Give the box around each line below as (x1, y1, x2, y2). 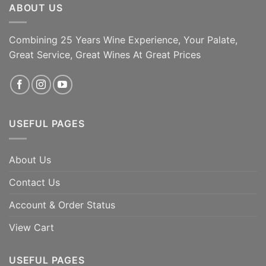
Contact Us (9, 176, 60, 188)
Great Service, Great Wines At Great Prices (9, 49, 201, 61)
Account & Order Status (9, 198, 115, 211)
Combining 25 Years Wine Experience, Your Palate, (9, 34, 237, 46)
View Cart (9, 221, 54, 233)
